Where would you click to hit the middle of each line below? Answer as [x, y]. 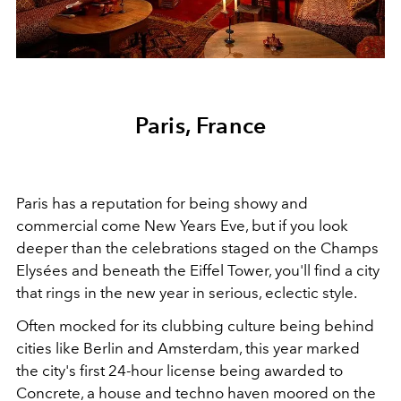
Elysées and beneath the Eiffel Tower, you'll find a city [198, 271]
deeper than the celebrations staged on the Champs [197, 248]
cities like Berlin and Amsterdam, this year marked [188, 349]
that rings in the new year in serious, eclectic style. [187, 293]
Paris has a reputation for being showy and [162, 204]
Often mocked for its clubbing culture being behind [195, 326]
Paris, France [200, 126]
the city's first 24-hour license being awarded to [179, 371]
